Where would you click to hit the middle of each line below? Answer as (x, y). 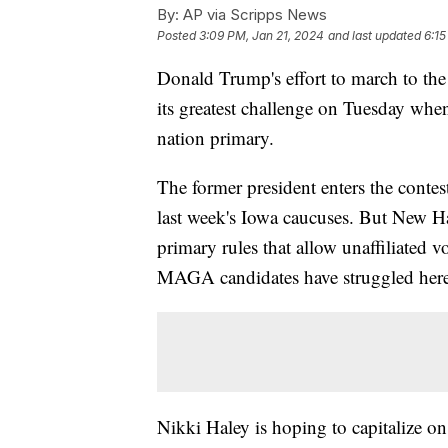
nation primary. (215, 137)
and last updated (374, 35)
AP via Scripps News (253, 14)
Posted (178, 35)
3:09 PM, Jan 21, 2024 (261, 35)
